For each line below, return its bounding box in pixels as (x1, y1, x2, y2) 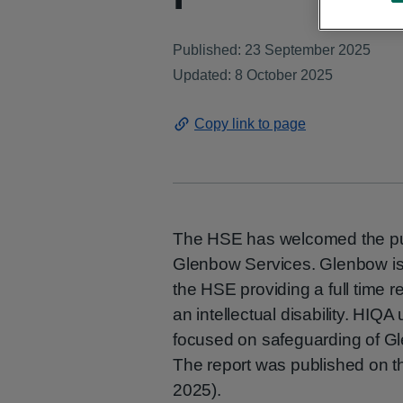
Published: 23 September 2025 (173, 42, 371, 58)
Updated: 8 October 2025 (173, 67, 333, 83)
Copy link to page (194, 116, 306, 131)
